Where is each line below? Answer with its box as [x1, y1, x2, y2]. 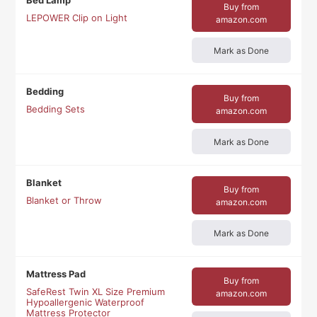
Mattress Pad [26, 268, 86, 280]
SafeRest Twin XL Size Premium [26, 286, 166, 298]
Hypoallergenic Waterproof [26, 296, 145, 309]
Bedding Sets [26, 103, 86, 115]
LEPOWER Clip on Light [26, 12, 128, 24]
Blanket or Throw [26, 195, 103, 207]
